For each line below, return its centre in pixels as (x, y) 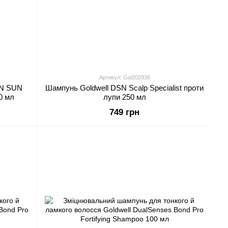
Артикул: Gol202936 (124, 77)
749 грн (124, 112)
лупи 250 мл (124, 97)
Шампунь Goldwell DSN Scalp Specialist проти (124, 88)
